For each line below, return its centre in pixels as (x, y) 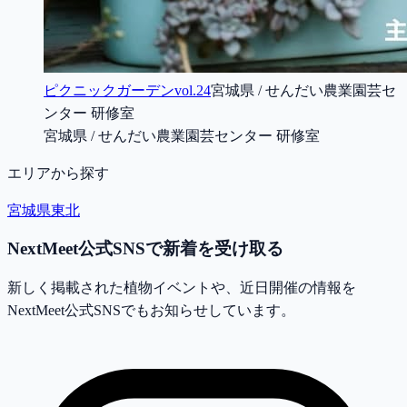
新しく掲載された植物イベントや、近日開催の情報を (182, 288)
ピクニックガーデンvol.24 (127, 90)
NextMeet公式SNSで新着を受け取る (145, 249)
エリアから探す (58, 173)
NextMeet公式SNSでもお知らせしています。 (151, 311)
